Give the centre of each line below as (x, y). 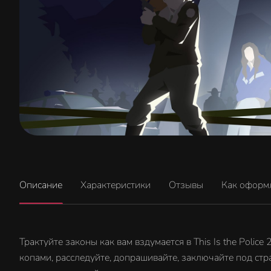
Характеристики (116, 185)
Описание (41, 185)
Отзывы (186, 185)
